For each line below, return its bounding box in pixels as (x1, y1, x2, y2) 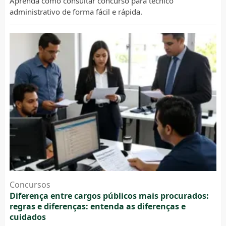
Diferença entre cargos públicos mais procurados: (9, 190, 209, 202)
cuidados (9, 211, 46, 223)
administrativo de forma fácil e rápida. (9, 7, 142, 17)
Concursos (9, 179, 50, 191)
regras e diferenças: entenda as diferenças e (9, 201, 186, 212)
